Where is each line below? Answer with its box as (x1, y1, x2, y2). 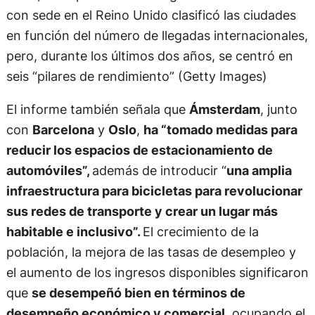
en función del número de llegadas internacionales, (6, 27, 308, 44)
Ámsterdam (188, 101, 260, 117)
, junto (259, 101, 297, 117)
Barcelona (32, 122, 94, 138)
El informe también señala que (6, 101, 189, 117)
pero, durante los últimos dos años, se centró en (6, 48, 293, 64)
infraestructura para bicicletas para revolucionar (6, 183, 302, 199)
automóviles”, (6, 162, 92, 179)
